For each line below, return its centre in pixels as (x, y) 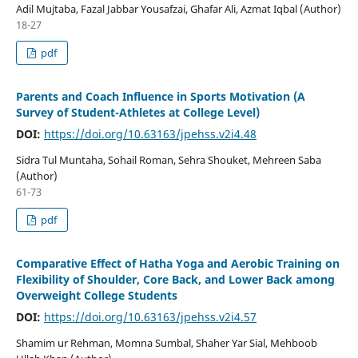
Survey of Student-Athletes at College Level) (137, 112)
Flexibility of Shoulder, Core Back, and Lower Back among (175, 279)
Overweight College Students (96, 295)
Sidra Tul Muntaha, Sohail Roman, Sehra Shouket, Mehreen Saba (168, 159)
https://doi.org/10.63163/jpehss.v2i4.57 (150, 316)
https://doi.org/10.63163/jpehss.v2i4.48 (150, 133)
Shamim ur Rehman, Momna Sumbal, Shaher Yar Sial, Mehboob (166, 342)
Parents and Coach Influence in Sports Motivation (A (160, 96)
